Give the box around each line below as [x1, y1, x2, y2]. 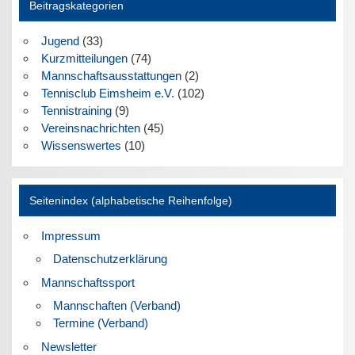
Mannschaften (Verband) [52, 299, 181, 313]
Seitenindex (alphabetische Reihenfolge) [29, 194, 232, 207]
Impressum [40, 228, 101, 242]
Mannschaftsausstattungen [40, 68, 181, 82]
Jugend [40, 33, 79, 48]
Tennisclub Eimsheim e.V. [40, 86, 174, 100]
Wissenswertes [40, 138, 121, 152]
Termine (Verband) [52, 316, 148, 330]
